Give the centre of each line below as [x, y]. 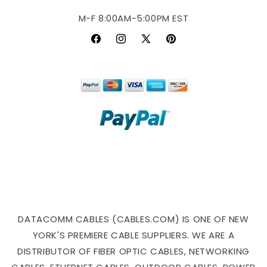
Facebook [111, 45]
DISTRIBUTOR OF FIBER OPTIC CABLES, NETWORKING [133, 251]
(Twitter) [160, 60]
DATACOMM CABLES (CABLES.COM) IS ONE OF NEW [133, 219]
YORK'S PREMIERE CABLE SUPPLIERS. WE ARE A [133, 235]
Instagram [138, 45]
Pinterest [185, 45]
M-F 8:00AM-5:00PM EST [133, 18]
